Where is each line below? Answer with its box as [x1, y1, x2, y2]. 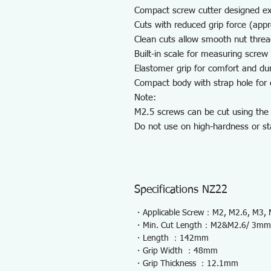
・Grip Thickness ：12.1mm [134, 260, 238, 268]
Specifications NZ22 [134, 184, 227, 195]
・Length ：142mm [134, 234, 209, 243]
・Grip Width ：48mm [134, 247, 218, 255]
